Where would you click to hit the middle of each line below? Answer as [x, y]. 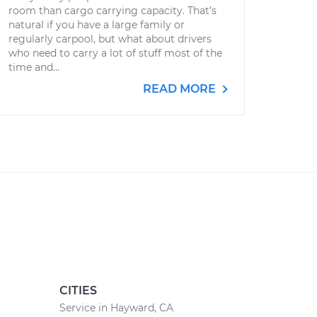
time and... [34, 67]
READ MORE [181, 89]
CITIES [78, 290]
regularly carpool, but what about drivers [110, 39]
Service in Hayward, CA [116, 308]
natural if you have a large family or [97, 25]
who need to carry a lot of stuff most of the [115, 53]
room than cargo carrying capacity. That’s [113, 11]
